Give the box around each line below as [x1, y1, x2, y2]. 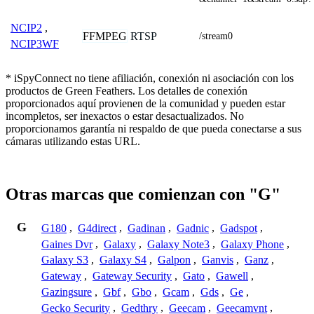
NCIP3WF [11, 37, 59, 50]
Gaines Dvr [41, 238, 93, 250]
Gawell [216, 270, 248, 282]
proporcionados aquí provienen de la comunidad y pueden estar [6, 97, 285, 109]
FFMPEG [83, 29, 127, 42]
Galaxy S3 [41, 254, 88, 266]
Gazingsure [41, 285, 92, 298]
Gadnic [177, 221, 209, 234]
